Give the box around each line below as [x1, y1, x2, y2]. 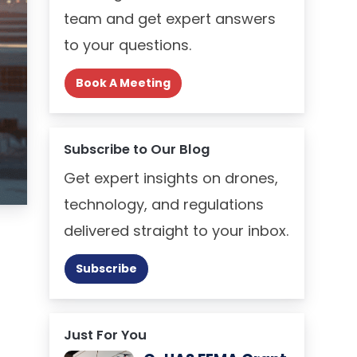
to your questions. [64, 34, 191, 55]
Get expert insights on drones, [64, 167, 278, 188]
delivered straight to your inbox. [64, 220, 288, 241]
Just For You [64, 325, 147, 344]
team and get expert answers [64, 8, 276, 29]
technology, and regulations [64, 194, 264, 214]
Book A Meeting [76, 74, 171, 91]
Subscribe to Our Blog [64, 139, 210, 159]
